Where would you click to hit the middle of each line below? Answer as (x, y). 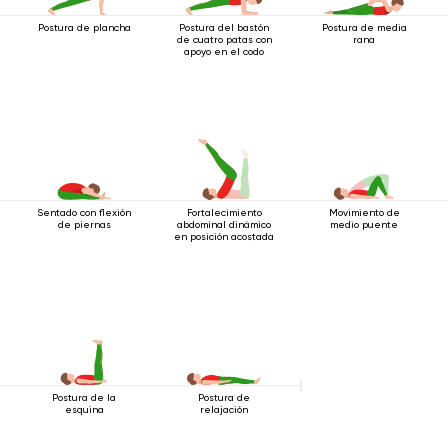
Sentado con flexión (84, 212)
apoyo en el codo (224, 51)
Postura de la (84, 397)
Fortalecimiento (224, 212)
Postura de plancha (84, 27)
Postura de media (364, 27)
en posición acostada (224, 236)
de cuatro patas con (224, 39)
